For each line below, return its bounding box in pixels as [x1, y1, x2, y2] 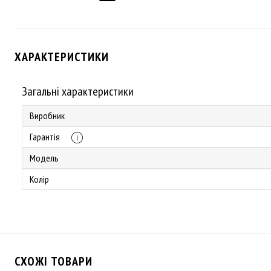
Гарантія [30, 131, 62, 143]
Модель [30, 152, 59, 164]
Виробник [30, 109, 65, 122]
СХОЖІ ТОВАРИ [15, 253, 93, 269]
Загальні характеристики [22, 83, 134, 99]
